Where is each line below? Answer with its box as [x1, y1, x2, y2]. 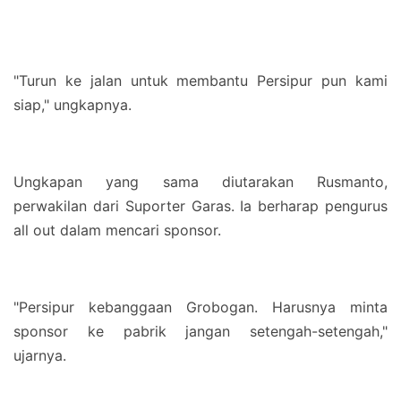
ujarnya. [13, 346, 71, 364]
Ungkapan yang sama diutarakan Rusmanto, [13, 173, 388, 191]
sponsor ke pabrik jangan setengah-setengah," [13, 322, 388, 340]
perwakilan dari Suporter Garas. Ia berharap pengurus [13, 197, 388, 215]
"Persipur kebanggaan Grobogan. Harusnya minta [13, 298, 388, 316]
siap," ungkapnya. [13, 96, 132, 114]
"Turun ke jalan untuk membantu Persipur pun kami [13, 72, 388, 90]
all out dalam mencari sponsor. [13, 221, 226, 239]
